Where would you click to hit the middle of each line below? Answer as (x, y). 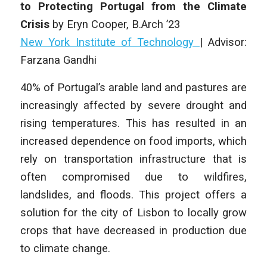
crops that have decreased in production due (133, 230)
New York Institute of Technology (110, 42)
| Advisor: (223, 42)
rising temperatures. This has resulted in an (133, 123)
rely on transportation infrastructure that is (133, 159)
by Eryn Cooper (89, 24)
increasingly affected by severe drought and (133, 105)
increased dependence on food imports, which (133, 141)
